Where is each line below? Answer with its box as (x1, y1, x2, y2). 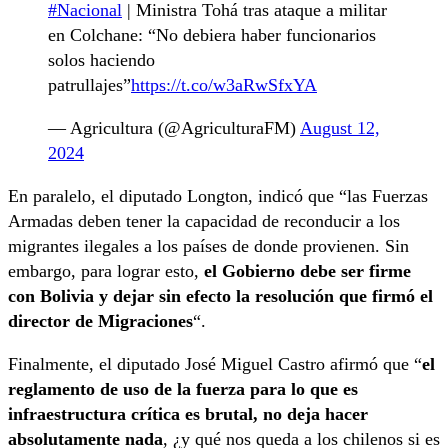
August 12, (300, 118, 380, 139)
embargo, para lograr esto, (8, 261, 204, 282)
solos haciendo (48, 50, 155, 71)
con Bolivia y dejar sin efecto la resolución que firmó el (8, 286, 433, 307)
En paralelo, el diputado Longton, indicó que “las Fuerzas (8, 186, 428, 207)
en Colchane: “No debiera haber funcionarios (48, 25, 376, 46)
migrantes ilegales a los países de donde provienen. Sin (8, 236, 409, 257)
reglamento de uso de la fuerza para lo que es (8, 379, 358, 400)
